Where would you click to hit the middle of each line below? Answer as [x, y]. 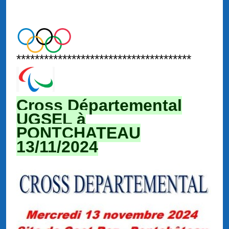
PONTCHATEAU [78, 133]
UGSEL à [51, 119]
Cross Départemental [99, 106]
